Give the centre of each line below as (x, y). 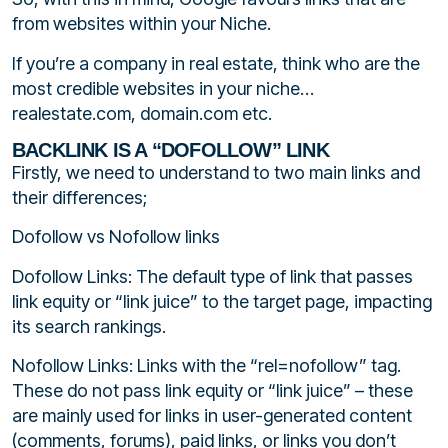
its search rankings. (89, 326)
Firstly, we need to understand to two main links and (216, 173)
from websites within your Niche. (141, 24)
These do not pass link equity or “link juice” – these (212, 391)
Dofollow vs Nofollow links (116, 237)
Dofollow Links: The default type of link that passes (212, 276)
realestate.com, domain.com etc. (142, 113)
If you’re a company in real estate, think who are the (216, 63)
